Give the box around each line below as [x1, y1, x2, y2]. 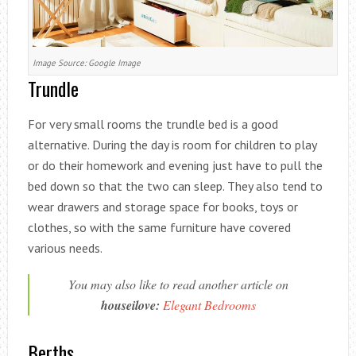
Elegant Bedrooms [163, 296, 257, 313]
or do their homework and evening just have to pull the [27, 157, 323, 173]
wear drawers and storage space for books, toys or [27, 198, 298, 215]
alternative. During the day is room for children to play [27, 136, 316, 153]
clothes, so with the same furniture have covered [27, 219, 291, 235]
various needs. [27, 239, 103, 256]
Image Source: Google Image [32, 56, 141, 68]
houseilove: [101, 296, 161, 314]
